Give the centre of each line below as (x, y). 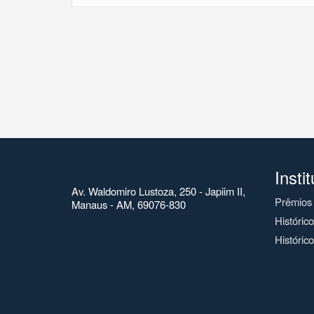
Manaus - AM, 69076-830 (129, 204)
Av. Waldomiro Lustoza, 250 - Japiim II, (158, 191)
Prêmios (293, 201)
